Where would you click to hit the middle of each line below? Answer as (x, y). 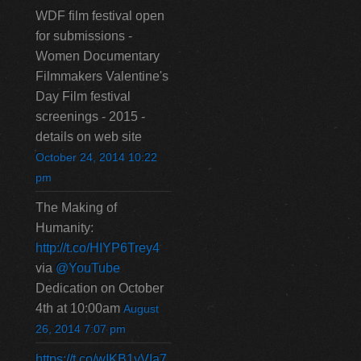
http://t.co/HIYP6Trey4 (98, 248)
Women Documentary (98, 56)
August (141, 309)
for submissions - (84, 36)
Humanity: (64, 228)
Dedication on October (100, 288)
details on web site (89, 137)
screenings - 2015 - (90, 116)
